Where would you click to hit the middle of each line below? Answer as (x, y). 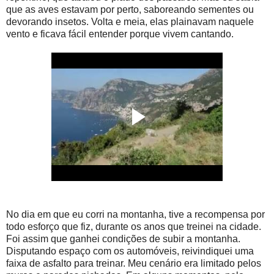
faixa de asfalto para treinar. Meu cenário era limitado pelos (134, 263)
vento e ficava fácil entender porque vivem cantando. (120, 34)
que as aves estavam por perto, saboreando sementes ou (130, 9)
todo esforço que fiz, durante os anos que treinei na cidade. (134, 226)
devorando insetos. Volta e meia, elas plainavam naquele (130, 21)
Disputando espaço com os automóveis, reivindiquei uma (130, 251)
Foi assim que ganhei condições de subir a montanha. (123, 239)
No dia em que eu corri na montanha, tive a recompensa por (135, 214)
